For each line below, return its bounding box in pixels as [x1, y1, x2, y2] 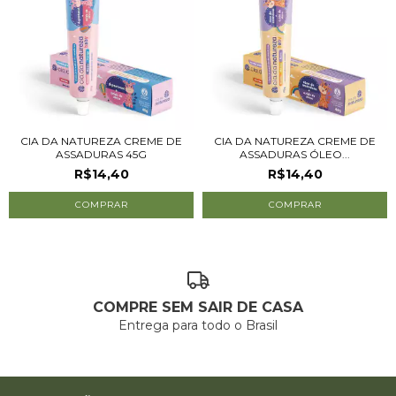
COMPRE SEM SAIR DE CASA [93, 298, 303, 316]
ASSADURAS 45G [56, 148, 147, 161]
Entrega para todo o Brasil [118, 316, 278, 333]
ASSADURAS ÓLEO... [240, 148, 350, 161]
